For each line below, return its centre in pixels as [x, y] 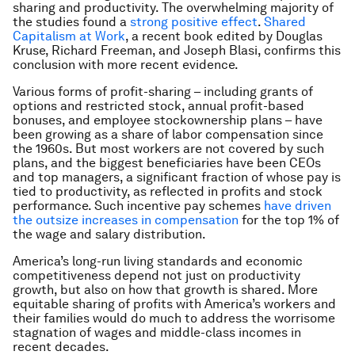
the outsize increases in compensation [126, 220]
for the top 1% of [289, 220]
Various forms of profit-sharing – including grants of [163, 92]
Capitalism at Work [69, 36]
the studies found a [71, 22]
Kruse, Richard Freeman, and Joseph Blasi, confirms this [177, 50]
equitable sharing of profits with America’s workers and [174, 304]
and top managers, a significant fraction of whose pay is [177, 177]
